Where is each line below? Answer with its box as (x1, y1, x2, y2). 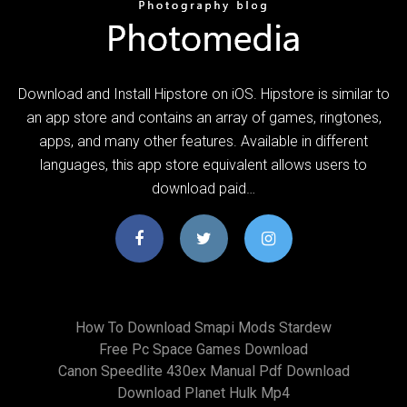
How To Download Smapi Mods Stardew (75, 318, 332, 336)
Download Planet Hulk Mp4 (117, 383, 290, 402)
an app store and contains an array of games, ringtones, (25, 108, 382, 126)
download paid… (152, 179, 255, 197)
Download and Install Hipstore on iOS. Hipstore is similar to (17, 84, 390, 103)
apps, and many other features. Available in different (39, 132, 368, 150)
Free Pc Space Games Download (99, 340, 308, 358)
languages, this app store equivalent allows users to (40, 155, 367, 174)
